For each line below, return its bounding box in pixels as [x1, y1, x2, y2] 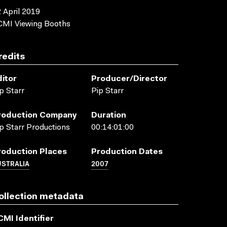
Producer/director [91, 75, 167, 83]
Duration [91, 111, 126, 120]
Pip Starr [91, 87, 124, 95]
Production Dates [91, 148, 163, 156]
